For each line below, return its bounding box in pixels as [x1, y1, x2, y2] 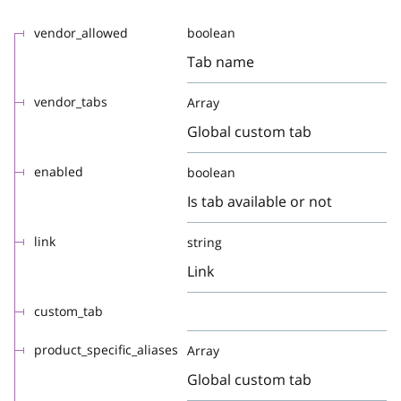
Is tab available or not [187, 192, 332, 211]
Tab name [187, 52, 254, 72]
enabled [34, 163, 83, 180]
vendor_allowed [34, 24, 128, 41]
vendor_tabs [34, 93, 107, 110]
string [187, 234, 222, 251]
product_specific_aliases [34, 341, 178, 358]
